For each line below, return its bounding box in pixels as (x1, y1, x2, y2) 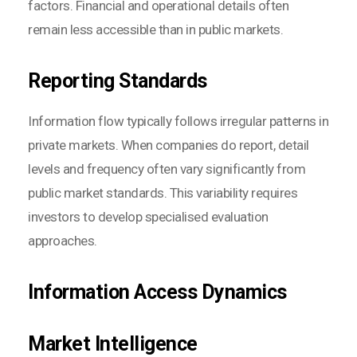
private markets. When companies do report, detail (28, 136, 309, 153)
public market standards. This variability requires (28, 184, 297, 201)
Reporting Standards (28, 69, 207, 92)
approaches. (28, 232, 97, 249)
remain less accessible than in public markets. (28, 21, 283, 37)
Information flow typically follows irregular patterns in (28, 112, 328, 129)
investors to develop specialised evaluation (28, 208, 269, 225)
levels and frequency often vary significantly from (28, 160, 305, 177)
